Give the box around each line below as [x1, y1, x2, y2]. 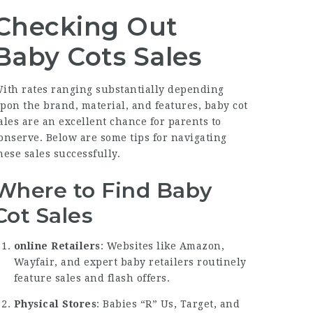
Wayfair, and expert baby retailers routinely [13, 256, 247, 268]
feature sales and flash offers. [13, 272, 170, 284]
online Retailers [13, 240, 101, 252]
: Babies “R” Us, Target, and [96, 298, 240, 310]
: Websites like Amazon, [100, 240, 225, 252]
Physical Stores [13, 298, 97, 310]
